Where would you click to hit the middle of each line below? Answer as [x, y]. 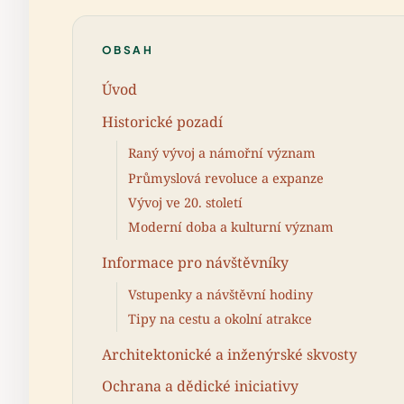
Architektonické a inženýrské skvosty [230, 355]
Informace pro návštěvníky [195, 263]
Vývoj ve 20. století [185, 203]
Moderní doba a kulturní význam [231, 227]
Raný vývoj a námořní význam [222, 153]
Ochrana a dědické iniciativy [200, 386]
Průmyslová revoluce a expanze [226, 178]
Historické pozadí [162, 121]
